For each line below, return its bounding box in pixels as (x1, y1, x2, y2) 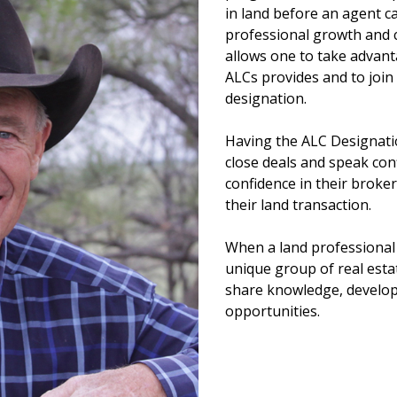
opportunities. (225, 301, 320, 321)
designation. (225, 89, 307, 108)
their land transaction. (225, 195, 371, 214)
